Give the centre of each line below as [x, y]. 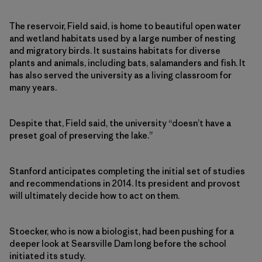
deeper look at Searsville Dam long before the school [118, 244]
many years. [33, 88]
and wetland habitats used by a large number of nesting [123, 39]
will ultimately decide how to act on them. [94, 196]
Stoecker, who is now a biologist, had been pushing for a [122, 232]
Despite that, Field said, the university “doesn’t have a [120, 123]
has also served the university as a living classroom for [120, 75]
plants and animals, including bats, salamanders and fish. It [127, 63]
